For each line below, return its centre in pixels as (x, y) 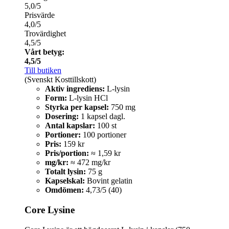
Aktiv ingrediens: (75, 89)
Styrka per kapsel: (77, 107)
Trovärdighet (45, 34)
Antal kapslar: (70, 126)
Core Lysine (50, 210)
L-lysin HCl (87, 98)
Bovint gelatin (109, 181)
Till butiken (43, 71)
